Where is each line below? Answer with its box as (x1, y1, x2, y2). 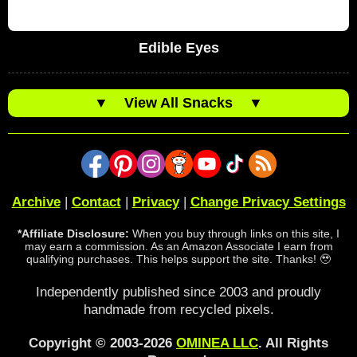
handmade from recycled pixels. (83, 302, 274, 318)
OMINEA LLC (176, 335, 258, 351)
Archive (11, 194, 61, 210)
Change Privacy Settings (190, 194, 346, 210)
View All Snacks (108, 95, 249, 112)
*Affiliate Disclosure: (18, 227, 129, 241)
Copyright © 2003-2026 (29, 335, 176, 351)
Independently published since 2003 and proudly (36, 284, 321, 300)
